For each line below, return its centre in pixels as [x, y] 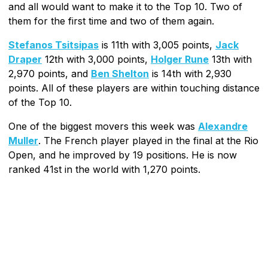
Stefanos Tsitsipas [54, 45]
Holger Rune [180, 59]
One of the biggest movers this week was [103, 126]
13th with [230, 59]
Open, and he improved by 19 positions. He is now [123, 155]
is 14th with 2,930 [190, 73]
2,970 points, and [50, 73]
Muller [23, 140]
